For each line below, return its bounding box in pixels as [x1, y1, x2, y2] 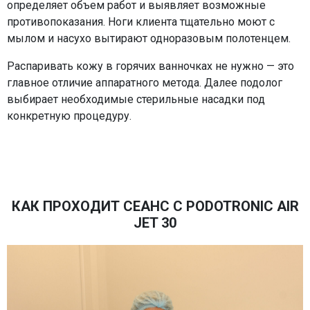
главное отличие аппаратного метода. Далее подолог [7, 76, 282, 90]
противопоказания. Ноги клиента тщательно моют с [7, 15, 275, 29]
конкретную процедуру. [7, 109, 131, 123]
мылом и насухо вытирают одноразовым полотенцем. [7, 32, 291, 46]
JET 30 [134, 215, 176, 232]
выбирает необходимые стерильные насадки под [7, 93, 265, 107]
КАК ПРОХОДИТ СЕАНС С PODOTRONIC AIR [11, 198, 299, 215]
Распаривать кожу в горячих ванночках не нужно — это [7, 60, 294, 73]
